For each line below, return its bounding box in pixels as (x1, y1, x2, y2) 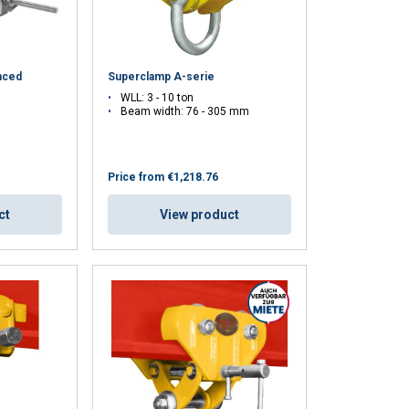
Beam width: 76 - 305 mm (121, 105, 250, 119)
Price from (108, 171, 165, 184)
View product (160, 207, 240, 223)
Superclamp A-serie (108, 70, 215, 84)
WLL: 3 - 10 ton (121, 91, 194, 105)
